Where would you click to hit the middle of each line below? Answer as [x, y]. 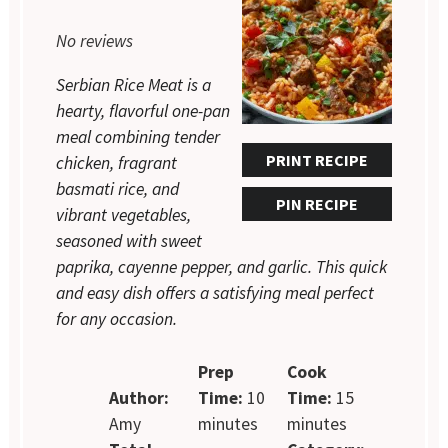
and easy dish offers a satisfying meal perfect [215, 293]
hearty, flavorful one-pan [143, 111]
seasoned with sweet [129, 241]
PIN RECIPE [316, 204]
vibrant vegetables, [124, 215]
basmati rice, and [118, 189]
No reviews [95, 41]
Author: [139, 397]
